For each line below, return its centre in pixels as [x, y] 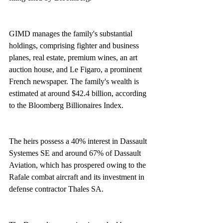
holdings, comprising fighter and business [75, 46]
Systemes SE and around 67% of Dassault [76, 153]
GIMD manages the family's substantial [72, 34]
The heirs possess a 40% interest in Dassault [79, 141]
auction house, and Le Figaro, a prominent [76, 69]
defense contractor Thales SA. [56, 189]
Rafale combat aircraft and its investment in [78, 177]
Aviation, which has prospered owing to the [78, 165]
